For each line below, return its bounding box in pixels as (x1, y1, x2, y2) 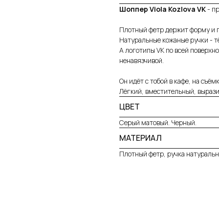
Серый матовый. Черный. (119, 118, 197, 128)
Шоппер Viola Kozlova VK (119, 4, 206, 14)
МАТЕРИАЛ (119, 132, 162, 144)
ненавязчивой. (119, 56, 164, 66)
